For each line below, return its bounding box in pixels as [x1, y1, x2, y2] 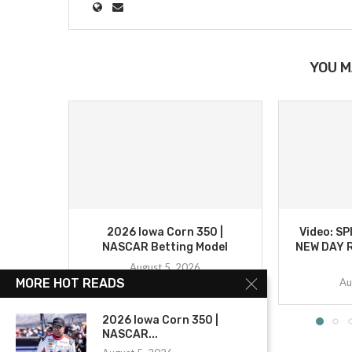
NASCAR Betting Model [102, 240, 229, 254]
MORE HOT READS [16, 276, 125, 291]
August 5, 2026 [130, 260, 201, 273]
